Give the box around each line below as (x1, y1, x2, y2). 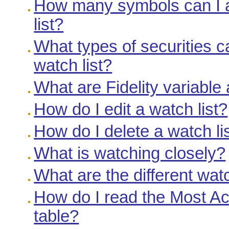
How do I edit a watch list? (34, 100, 228, 119)
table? (34, 207, 79, 226)
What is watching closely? (34, 144, 226, 163)
